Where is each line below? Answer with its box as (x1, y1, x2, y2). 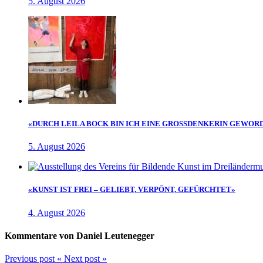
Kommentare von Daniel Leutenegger (5, 230, 154, 241)
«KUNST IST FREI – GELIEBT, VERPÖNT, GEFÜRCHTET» (28, 185, 235, 194)
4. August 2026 (28, 207, 85, 218)
